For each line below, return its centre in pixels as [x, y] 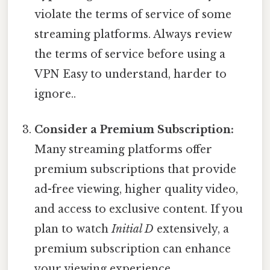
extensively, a [192, 229]
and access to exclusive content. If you [139, 209]
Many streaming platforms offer [124, 150]
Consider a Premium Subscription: [134, 130]
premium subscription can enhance [133, 249]
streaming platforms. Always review [133, 35]
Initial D [133, 229]
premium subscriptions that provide [136, 170]
